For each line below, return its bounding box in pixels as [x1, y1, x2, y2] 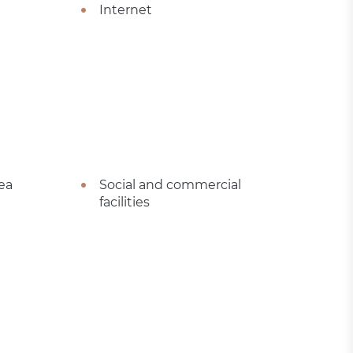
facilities [98, 194, 150, 210]
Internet [98, 2, 152, 17]
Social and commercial [98, 176, 241, 192]
